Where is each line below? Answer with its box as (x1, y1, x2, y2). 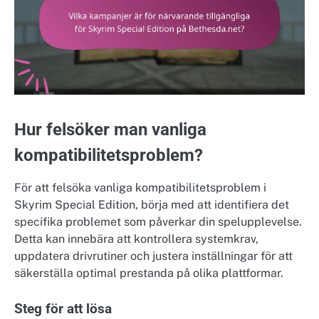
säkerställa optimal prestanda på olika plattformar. (14, 266, 283, 280)
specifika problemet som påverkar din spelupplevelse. (14, 214, 302, 229)
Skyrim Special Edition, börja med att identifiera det (14, 197, 289, 211)
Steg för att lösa (14, 300, 112, 317)
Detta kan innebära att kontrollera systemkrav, (14, 231, 258, 246)
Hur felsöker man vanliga (14, 119, 206, 140)
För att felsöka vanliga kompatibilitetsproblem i (14, 180, 266, 194)
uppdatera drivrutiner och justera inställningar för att (14, 249, 293, 263)
